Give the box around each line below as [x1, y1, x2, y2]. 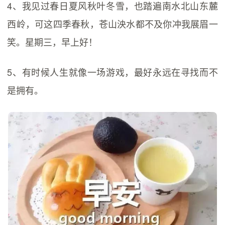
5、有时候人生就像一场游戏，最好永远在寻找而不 [7, 65, 218, 79]
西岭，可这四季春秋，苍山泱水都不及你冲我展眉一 [7, 17, 218, 30]
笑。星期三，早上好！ [7, 35, 98, 48]
